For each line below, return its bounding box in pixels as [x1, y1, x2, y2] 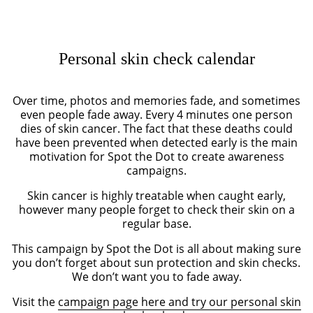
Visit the [12, 293, 58, 310]
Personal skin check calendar [58, 49, 255, 68]
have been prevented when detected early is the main [15, 134, 298, 150]
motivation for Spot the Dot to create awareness [29, 148, 284, 164]
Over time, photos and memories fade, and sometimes [13, 92, 300, 108]
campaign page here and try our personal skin [57, 293, 301, 310]
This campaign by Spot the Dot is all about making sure [12, 240, 301, 256]
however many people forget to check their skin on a [18, 201, 295, 217]
